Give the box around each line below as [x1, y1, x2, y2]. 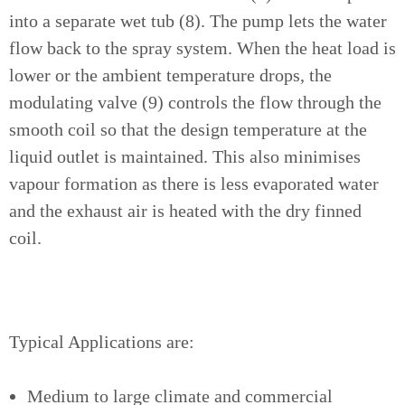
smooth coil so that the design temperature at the [9, 119, 367, 139]
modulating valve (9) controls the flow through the [9, 92, 381, 112]
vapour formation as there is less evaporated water [9, 174, 379, 193]
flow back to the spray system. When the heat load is [9, 38, 396, 58]
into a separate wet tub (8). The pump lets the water [9, 11, 387, 31]
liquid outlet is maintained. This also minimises [9, 146, 361, 166]
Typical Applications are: [9, 332, 194, 352]
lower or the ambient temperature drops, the [9, 65, 332, 85]
